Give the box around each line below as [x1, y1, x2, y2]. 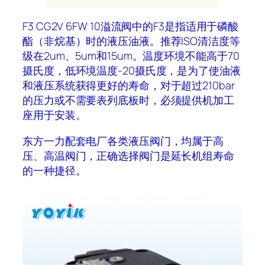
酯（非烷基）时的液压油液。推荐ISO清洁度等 [22, 34, 240, 49]
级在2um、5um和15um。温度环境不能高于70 [22, 49, 240, 63]
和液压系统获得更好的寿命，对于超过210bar [22, 78, 235, 93]
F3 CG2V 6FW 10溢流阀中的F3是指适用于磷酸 [22, 19, 239, 34]
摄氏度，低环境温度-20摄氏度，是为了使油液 [22, 63, 241, 78]
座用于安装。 [22, 108, 86, 122]
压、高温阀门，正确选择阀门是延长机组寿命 [22, 148, 234, 163]
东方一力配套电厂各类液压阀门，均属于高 [22, 133, 224, 148]
